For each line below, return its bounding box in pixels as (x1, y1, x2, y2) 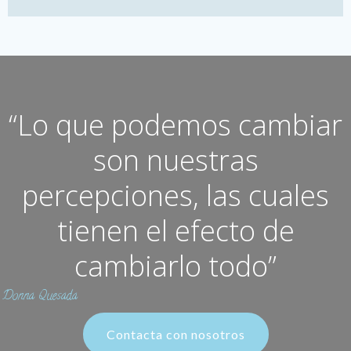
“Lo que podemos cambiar (9, 106, 342, 144)
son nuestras (92, 141, 259, 179)
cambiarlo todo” (74, 247, 277, 285)
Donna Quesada (2, 288, 78, 306)
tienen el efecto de (56, 212, 295, 250)
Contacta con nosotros (106, 327, 245, 342)
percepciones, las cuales (22, 176, 329, 215)
